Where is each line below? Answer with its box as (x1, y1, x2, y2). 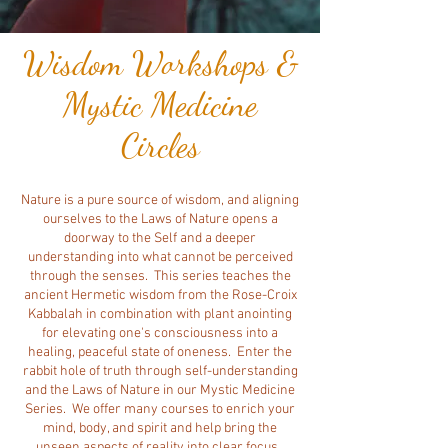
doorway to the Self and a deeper (64, 230, 256, 248)
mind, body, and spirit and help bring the (43, 420, 277, 438)
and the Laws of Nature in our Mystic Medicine (25, 382, 295, 400)
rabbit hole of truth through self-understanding (22, 363, 298, 381)
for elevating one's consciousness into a (42, 325, 278, 343)
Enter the (237, 344, 292, 362)
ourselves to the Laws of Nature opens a (42, 211, 278, 229)
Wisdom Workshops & (22, 43, 298, 85)
